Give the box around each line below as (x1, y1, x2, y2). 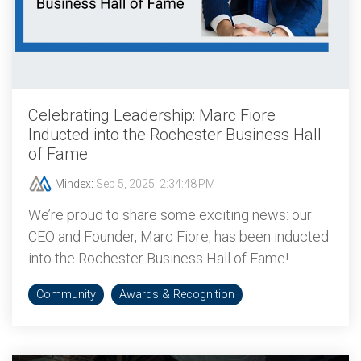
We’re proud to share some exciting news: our (28, 206, 312, 223)
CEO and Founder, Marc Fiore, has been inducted (28, 228, 329, 245)
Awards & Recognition (119, 288, 234, 301)
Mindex (52, 177, 91, 190)
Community (36, 288, 96, 301)
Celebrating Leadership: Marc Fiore (28, 106, 276, 125)
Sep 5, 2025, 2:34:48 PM (96, 177, 215, 190)
